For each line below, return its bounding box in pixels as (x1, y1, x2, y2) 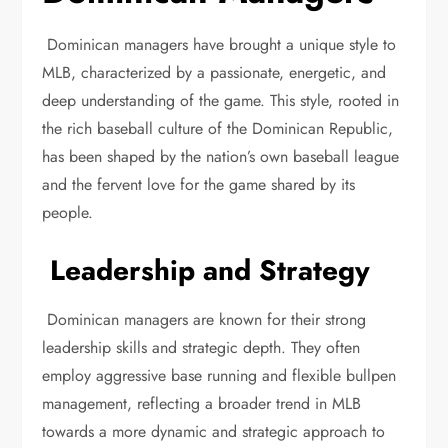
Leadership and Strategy (42, 250, 371, 291)
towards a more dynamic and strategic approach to (42, 420, 386, 443)
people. (42, 201, 99, 224)
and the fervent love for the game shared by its (42, 173, 356, 196)
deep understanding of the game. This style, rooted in (42, 89, 400, 112)
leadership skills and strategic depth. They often (42, 336, 361, 359)
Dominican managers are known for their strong (42, 308, 367, 331)
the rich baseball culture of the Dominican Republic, (42, 117, 394, 140)
